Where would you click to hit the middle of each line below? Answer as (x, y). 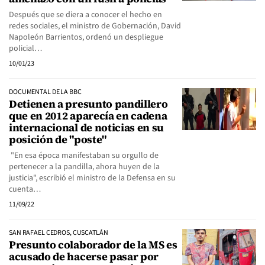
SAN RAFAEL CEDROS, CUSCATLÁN (59, 233)
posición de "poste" (58, 139)
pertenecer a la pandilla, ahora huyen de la (84, 167)
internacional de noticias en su (87, 127)
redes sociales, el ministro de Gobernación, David (95, 26)
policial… (25, 49)
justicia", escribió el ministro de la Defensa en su (92, 178)
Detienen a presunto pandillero (88, 104)
